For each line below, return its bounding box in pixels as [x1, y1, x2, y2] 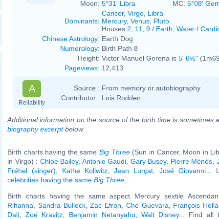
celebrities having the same [7, 175, 94, 184]
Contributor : [61, 93, 100, 102]
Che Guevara [126, 201, 169, 209]
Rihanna [7, 201, 33, 209]
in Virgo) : [7, 157, 40, 165]
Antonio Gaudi [82, 157, 126, 165]
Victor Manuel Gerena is [102, 54, 178, 62]
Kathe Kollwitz [62, 166, 108, 175]
